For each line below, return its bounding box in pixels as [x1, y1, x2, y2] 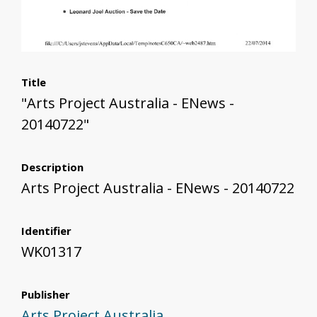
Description [21, 160, 83, 175]
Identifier [21, 224, 71, 238]
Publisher [21, 287, 70, 302]
